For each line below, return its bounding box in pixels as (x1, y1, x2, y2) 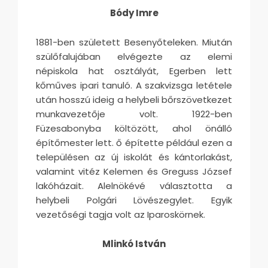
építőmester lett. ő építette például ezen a (36, 136, 232, 149)
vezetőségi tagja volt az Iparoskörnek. (36, 208, 205, 221)
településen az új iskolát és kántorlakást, (36, 150, 232, 163)
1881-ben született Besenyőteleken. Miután (36, 35, 232, 48)
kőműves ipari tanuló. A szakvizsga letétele (36, 78, 232, 92)
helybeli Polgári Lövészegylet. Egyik (36, 193, 232, 206)
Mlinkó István (102, 237, 166, 250)
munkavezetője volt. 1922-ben (36, 107, 232, 120)
